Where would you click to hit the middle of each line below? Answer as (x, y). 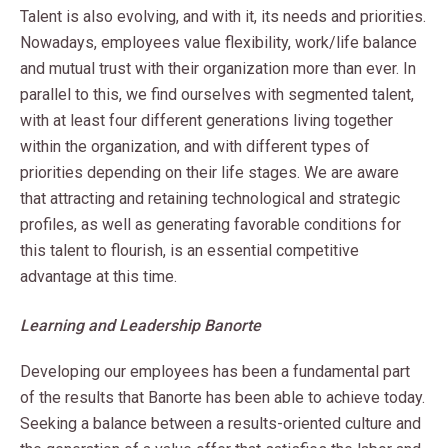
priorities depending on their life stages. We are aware (209, 172)
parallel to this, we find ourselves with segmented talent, (217, 94)
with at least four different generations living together (206, 120)
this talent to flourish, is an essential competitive (189, 250)
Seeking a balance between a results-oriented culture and (220, 423)
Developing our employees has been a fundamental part (215, 371)
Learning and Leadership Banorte (140, 325)
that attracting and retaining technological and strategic (210, 198)
